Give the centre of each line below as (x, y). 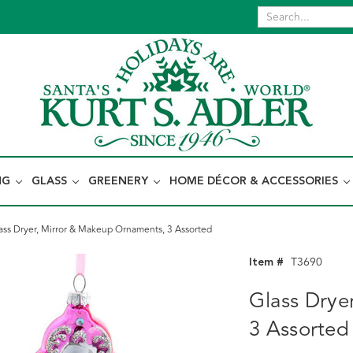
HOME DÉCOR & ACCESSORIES (255, 181)
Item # (267, 262)
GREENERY (120, 181)
